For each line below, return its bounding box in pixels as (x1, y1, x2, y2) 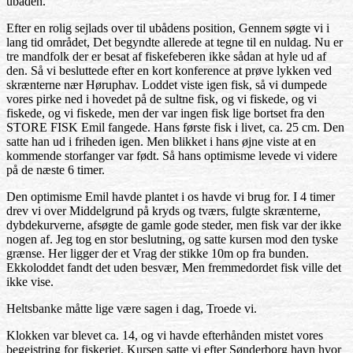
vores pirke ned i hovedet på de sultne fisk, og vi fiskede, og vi (6, 92, 317, 106)
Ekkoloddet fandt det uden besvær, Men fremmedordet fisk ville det (6, 261, 341, 274)
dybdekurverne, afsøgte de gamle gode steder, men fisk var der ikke (6, 218, 341, 232)
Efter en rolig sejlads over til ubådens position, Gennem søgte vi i (6, 21, 329, 35)
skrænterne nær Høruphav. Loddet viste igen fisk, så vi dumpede (6, 78, 327, 91)
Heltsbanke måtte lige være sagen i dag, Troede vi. (6, 302, 257, 315)
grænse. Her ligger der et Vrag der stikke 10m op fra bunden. (6, 247, 309, 260)
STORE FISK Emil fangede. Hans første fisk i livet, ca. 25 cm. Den (6, 121, 344, 134)
